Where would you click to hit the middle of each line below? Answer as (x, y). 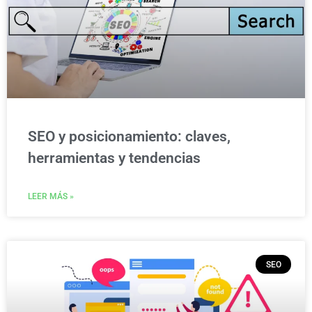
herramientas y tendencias (114, 158)
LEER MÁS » (51, 197)
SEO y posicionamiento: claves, (129, 137)
